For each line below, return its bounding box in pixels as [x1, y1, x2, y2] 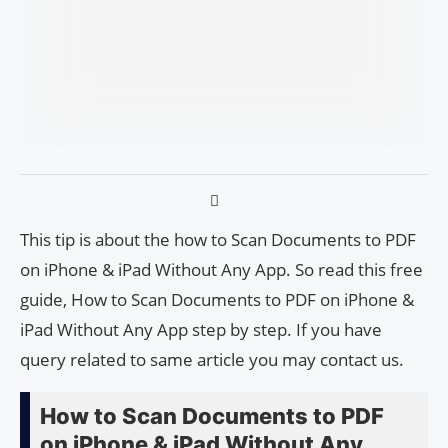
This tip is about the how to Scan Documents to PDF [20, 228, 416, 252]
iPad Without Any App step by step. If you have [20, 318, 382, 342]
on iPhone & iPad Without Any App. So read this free [20, 258, 423, 282]
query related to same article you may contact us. [20, 348, 404, 372]
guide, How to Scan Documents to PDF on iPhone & [20, 288, 414, 312]
